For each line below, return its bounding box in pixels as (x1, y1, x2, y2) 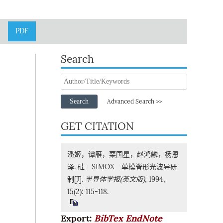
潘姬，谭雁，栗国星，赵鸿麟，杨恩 (67, 150, 179, 159)
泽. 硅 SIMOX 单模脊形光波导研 (67, 163, 177, 171)
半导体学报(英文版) (85, 175, 145, 184)
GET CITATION (61, 120, 134, 133)
